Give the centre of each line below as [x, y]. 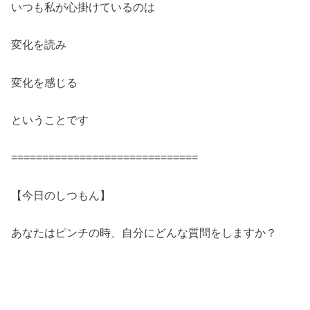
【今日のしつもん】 [61, 195]
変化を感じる [45, 82]
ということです [50, 119]
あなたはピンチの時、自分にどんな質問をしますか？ [144, 232]
